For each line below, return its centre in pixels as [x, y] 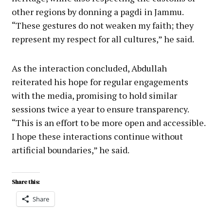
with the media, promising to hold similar [94, 95]
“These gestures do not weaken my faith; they [103, 25]
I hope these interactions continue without [97, 136]
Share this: [26, 182]
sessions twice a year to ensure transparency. [100, 109]
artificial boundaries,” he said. [71, 150]
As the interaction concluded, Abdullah [89, 68]
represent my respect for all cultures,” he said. [103, 39]
